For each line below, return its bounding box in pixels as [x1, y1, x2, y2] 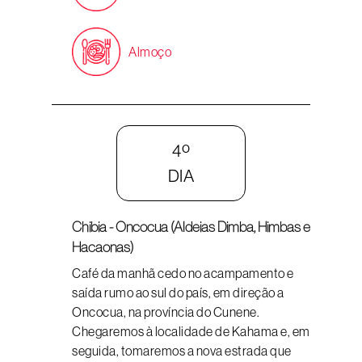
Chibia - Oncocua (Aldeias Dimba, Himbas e [72, 219, 310, 235]
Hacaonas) [72, 239, 133, 255]
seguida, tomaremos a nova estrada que [72, 343, 292, 358]
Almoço [128, 44, 171, 59]
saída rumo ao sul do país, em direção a [72, 285, 284, 300]
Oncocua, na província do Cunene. [72, 305, 259, 319]
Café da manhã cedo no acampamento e [72, 266, 294, 280]
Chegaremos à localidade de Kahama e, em [72, 324, 310, 339]
